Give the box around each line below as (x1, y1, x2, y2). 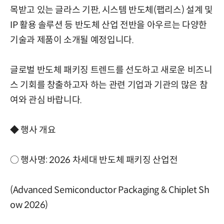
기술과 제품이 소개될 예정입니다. (10, 34, 134, 45)
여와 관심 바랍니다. (10, 94, 82, 105)
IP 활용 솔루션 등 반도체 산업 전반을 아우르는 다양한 (10, 19, 207, 30)
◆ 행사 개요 (10, 124, 56, 135)
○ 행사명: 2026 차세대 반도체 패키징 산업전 (10, 154, 178, 165)
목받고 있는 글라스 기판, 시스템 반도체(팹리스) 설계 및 (10, 4, 213, 15)
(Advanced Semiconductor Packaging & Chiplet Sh (10, 184, 209, 195)
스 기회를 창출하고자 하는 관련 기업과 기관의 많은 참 (10, 79, 208, 90)
